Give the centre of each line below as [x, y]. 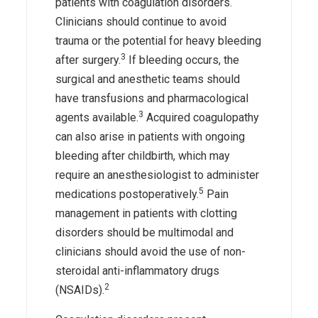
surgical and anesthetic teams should [148, 79]
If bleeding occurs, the [183, 60]
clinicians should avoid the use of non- [151, 251]
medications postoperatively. [127, 194]
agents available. [97, 117]
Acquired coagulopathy [202, 117]
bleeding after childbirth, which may [143, 155]
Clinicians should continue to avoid [141, 21]
